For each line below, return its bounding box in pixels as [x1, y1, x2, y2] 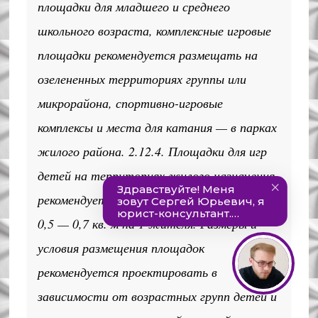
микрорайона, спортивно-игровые [38, 94, 224, 111]
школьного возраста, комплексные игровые [38, 22, 272, 39]
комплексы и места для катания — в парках [38, 119, 278, 136]
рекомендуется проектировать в [38, 263, 218, 280]
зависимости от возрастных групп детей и [38, 287, 278, 305]
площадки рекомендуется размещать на [38, 46, 258, 63]
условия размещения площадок [38, 239, 205, 256]
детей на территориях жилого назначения [38, 167, 275, 184]
